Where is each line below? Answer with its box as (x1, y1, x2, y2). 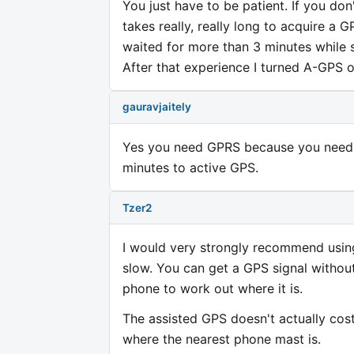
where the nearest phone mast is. (122, 331, 321, 348)
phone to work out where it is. (122, 281, 303, 297)
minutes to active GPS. (122, 159, 258, 175)
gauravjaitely (122, 100, 191, 114)
